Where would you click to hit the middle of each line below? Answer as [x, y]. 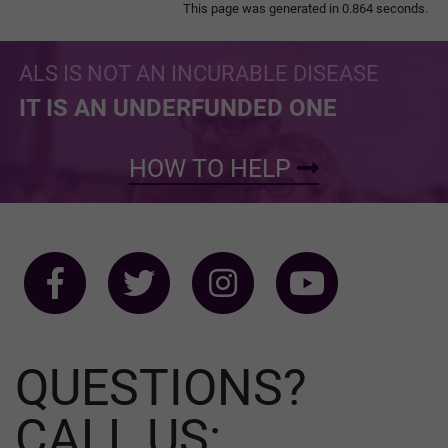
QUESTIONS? [161, 387]
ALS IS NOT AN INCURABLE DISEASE [199, 73]
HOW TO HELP [213, 168]
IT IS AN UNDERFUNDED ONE [178, 107]
